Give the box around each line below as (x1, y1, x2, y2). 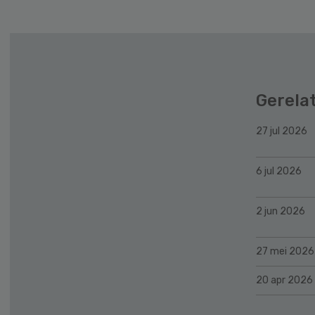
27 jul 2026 (256, 124, 307, 137)
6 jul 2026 (256, 165, 302, 177)
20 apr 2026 (256, 274, 313, 286)
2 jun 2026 (256, 205, 305, 217)
